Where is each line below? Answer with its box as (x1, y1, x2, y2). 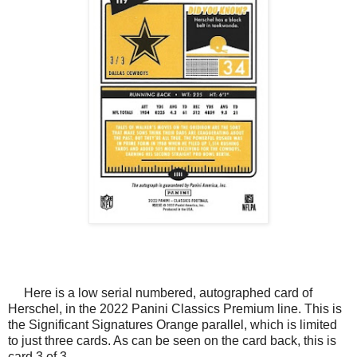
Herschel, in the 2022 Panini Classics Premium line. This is (8, 301, 342, 316)
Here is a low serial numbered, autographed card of (8, 285, 312, 300)
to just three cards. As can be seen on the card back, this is (8, 333, 336, 347)
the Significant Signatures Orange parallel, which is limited (8, 317, 337, 331)
